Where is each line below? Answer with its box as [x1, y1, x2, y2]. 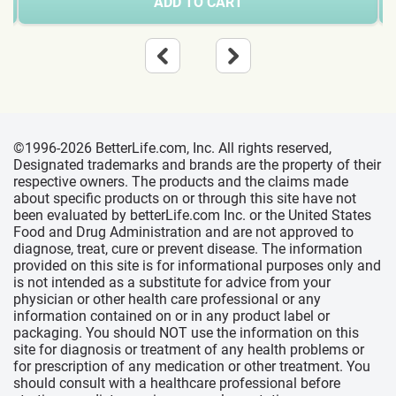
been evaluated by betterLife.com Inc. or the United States [13, 207, 371, 224]
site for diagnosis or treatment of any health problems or [13, 341, 364, 358]
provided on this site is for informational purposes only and [13, 257, 381, 274]
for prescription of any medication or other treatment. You [13, 358, 370, 375]
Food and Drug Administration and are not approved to [13, 224, 354, 240]
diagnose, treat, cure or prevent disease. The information [13, 240, 362, 257]
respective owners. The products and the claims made [13, 173, 348, 190]
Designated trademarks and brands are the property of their [13, 156, 381, 173]
